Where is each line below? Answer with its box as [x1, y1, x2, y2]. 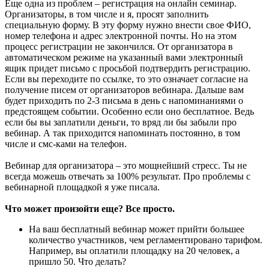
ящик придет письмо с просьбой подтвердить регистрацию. [5, 63, 250, 74]
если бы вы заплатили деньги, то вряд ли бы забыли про [5, 117, 237, 128]
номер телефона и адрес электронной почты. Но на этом [5, 31, 237, 41]
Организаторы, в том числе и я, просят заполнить [5, 9, 208, 20]
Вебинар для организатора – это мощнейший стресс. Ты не [5, 160, 247, 171]
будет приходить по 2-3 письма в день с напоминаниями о [5, 95, 243, 106]
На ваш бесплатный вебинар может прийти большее [29, 224, 244, 235]
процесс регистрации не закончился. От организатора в [5, 41, 233, 52]
